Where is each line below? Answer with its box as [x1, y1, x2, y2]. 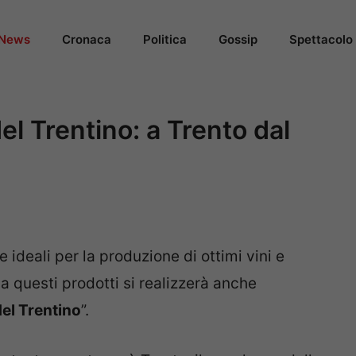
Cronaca [62, 32, 111, 47]
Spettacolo [289, 32, 353, 47]
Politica [143, 32, 187, 47]
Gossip [219, 32, 257, 47]
